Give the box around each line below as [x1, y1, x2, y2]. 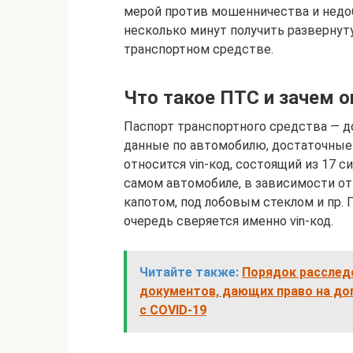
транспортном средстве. [124, 41, 273, 57]
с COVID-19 [139, 302, 206, 318]
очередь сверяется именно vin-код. [124, 213, 333, 229]
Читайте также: [139, 264, 239, 280]
